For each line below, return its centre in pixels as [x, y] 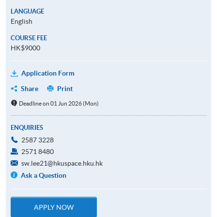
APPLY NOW [54, 207]
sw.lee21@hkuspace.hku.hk [62, 163]
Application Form [48, 73]
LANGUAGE [27, 11]
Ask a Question [44, 175]
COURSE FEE [29, 38]
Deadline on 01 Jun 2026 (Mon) [59, 103]
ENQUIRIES [27, 127]
